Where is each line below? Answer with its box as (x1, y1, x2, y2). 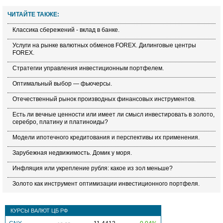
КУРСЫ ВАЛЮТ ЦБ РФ (10, 208, 68, 214)
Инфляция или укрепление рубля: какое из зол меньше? (12, 165, 173, 172)
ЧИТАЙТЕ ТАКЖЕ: (7, 11, 59, 18)
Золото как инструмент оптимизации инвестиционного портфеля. (12, 180, 200, 187)
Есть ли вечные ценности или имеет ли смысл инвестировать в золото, (12, 111, 215, 118)
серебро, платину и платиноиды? (12, 118, 108, 125)
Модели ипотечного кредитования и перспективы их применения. (12, 134, 200, 141)
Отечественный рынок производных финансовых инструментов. (12, 96, 196, 103)
